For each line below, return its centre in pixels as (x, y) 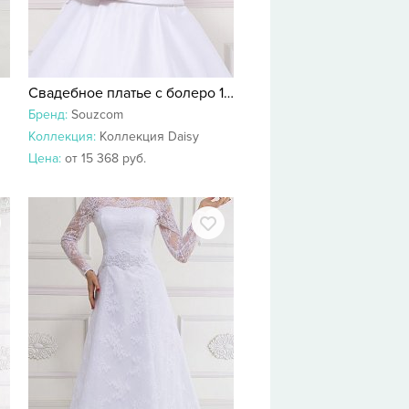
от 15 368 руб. (105, 158)
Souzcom (97, 115)
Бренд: (50, 115)
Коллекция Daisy (149, 136)
